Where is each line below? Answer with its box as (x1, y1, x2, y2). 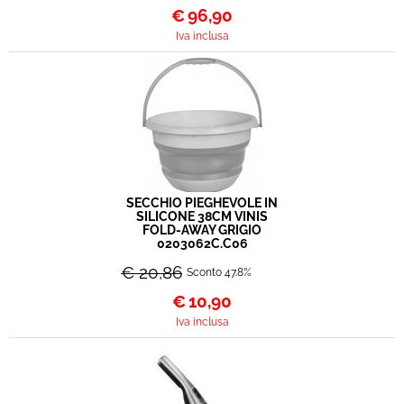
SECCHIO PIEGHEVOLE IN (126, 196, 278, 210)
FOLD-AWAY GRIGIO (142, 223, 262, 237)
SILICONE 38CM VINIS (136, 209, 268, 224)
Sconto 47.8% (187, 266, 252, 279)
